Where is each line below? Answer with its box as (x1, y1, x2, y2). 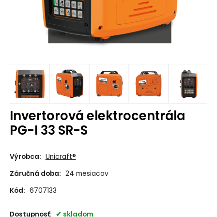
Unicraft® (45, 152, 76, 162)
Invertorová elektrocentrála (9, 107, 185, 124)
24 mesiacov (65, 169, 108, 179)
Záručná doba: (9, 169, 61, 179)
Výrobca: (9, 152, 41, 162)
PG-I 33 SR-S (9, 121, 88, 139)
